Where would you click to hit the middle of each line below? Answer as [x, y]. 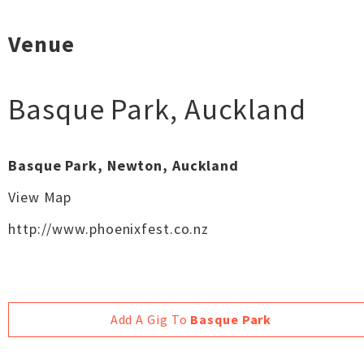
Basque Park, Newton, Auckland [124, 165]
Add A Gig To [150, 319]
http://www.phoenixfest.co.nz [109, 229]
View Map [40, 197]
